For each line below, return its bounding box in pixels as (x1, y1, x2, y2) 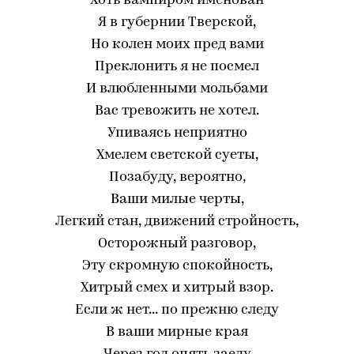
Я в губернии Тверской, (98, 15, 256, 30)
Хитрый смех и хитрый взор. (81, 281, 273, 296)
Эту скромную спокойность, (81, 258, 273, 273)
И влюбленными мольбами (86, 81, 268, 96)
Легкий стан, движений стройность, (55, 214, 299, 229)
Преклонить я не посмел (95, 59, 259, 74)
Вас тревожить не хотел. (95, 104, 259, 119)
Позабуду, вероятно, (108, 170, 246, 185)
